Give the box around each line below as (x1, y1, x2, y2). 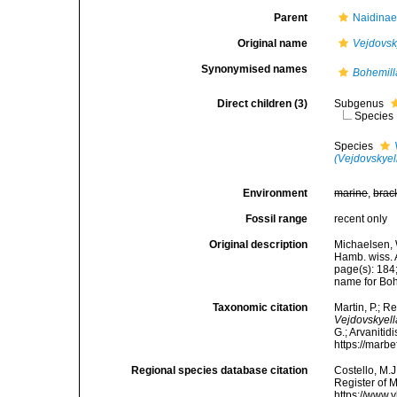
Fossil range (245, 213, 308, 225)
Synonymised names (201, 63, 308, 75)
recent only (334, 213, 388, 225)
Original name (237, 37, 308, 50)
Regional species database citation (131, 364, 308, 377)
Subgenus (334, 97, 387, 110)
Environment (243, 187, 308, 199)
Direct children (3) (217, 97, 308, 110)
